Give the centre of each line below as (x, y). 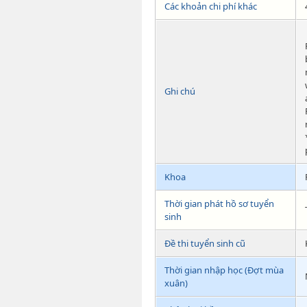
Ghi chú (180, 91)
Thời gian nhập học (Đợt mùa (224, 270)
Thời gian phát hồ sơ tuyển (219, 204)
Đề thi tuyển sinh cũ (205, 244)
